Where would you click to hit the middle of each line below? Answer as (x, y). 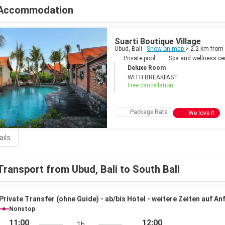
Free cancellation (150, 85)
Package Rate (149, 112)
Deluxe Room (147, 68)
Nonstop (22, 209)
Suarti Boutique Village (158, 41)
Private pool (139, 58)
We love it (201, 113)
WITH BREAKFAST (153, 77)
